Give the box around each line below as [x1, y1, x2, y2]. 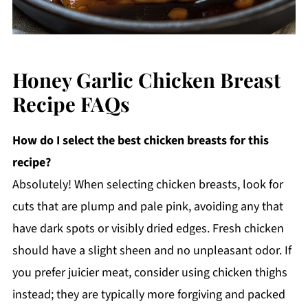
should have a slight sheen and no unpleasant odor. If [12, 241, 291, 259]
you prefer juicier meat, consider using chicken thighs [12, 263, 287, 281]
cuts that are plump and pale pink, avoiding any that [12, 197, 283, 215]
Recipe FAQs [12, 89, 130, 117]
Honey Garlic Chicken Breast [12, 65, 280, 93]
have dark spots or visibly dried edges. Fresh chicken [12, 219, 284, 237]
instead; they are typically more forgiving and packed [12, 285, 285, 303]
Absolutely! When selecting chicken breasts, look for [12, 175, 283, 193]
